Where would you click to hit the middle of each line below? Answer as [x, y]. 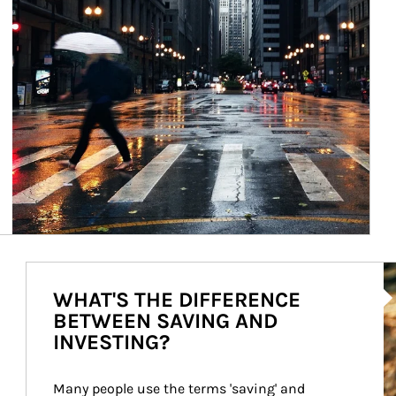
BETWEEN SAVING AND [165, 321]
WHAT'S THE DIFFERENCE [176, 300]
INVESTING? [111, 342]
